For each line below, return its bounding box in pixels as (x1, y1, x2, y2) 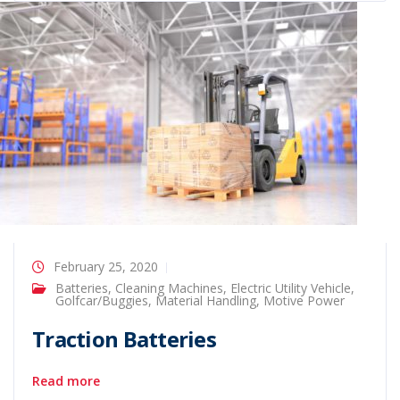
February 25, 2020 (54, 258, 158, 275)
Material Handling (155, 292, 256, 309)
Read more (32, 372, 100, 389)
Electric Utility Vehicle (230, 279, 351, 296)
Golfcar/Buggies (55, 292, 148, 309)
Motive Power (263, 292, 345, 309)
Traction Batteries (32, 324, 217, 354)
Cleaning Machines (115, 279, 223, 296)
